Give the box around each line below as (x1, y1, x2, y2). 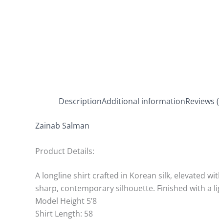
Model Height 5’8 (35, 195, 97, 206)
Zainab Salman (35, 120, 89, 131)
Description (59, 96, 102, 107)
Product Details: (35, 145, 94, 156)
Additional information (102, 96, 185, 107)
